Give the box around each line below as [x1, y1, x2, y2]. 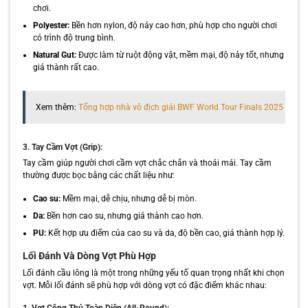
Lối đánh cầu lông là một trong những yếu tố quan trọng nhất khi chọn [22, 267, 285, 278]
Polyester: [32, 20, 69, 30]
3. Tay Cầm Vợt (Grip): [22, 142, 102, 152]
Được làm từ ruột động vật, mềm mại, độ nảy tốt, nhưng [76, 49, 284, 60]
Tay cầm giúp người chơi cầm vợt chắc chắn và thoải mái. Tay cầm [22, 158, 272, 168]
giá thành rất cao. [32, 62, 99, 72]
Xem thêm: [35, 102, 78, 112]
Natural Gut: [32, 49, 76, 60]
